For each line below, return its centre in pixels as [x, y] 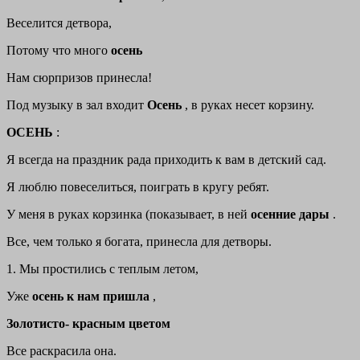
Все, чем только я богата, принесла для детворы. [139, 242]
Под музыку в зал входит [77, 105]
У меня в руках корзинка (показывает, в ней [129, 215]
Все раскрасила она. [61, 351]
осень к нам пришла [92, 297]
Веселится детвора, [59, 23]
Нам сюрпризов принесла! [79, 78]
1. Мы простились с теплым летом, [102, 269]
